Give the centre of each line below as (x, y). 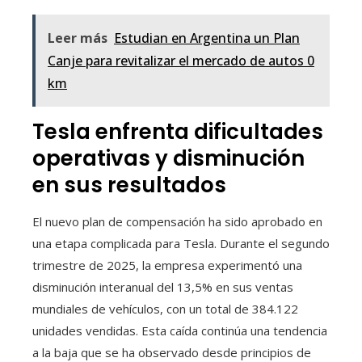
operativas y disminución (168, 159)
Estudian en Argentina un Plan (207, 38)
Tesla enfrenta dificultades (178, 132)
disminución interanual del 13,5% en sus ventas (163, 287)
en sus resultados (129, 185)
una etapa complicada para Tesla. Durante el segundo (181, 244)
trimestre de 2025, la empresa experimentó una (167, 265)
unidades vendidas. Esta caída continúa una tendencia (180, 331)
